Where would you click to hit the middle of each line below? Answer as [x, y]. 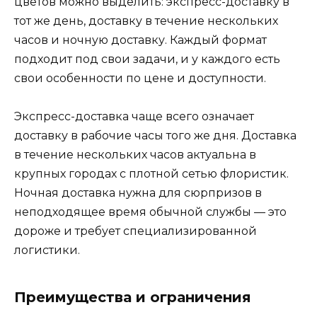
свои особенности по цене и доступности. [140, 78]
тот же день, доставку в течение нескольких [146, 21]
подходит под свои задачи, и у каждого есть [147, 59]
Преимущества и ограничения [133, 298]
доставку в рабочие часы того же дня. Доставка [155, 136]
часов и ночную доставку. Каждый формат [140, 40]
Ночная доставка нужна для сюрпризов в [138, 193]
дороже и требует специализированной [136, 231]
